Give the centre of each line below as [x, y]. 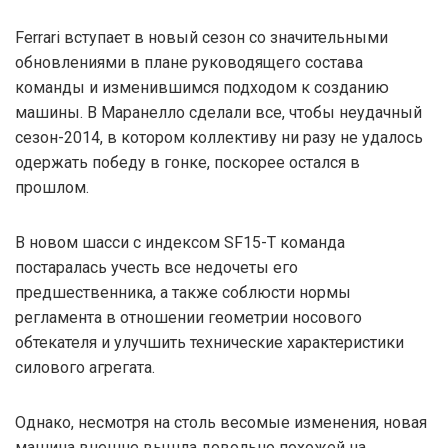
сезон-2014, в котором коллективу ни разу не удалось [219, 137]
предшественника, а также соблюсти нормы [183, 292]
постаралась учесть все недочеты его [156, 267]
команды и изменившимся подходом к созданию [202, 87]
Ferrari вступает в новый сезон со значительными [201, 37]
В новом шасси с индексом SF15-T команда [180, 242]
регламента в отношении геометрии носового [188, 317]
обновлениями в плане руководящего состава [189, 62]
